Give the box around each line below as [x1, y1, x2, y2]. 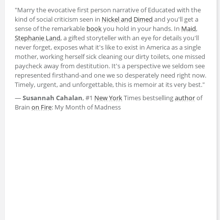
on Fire [31, 102, 52, 111]
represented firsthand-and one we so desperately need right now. [15, 70, 206, 80]
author [175, 93, 195, 102]
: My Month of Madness [52, 102, 121, 111]
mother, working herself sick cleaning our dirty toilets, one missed [15, 52, 205, 61]
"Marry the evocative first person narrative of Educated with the [15, 5, 201, 14]
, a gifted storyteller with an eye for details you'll [60, 33, 199, 42]
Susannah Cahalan [23, 93, 82, 102]
